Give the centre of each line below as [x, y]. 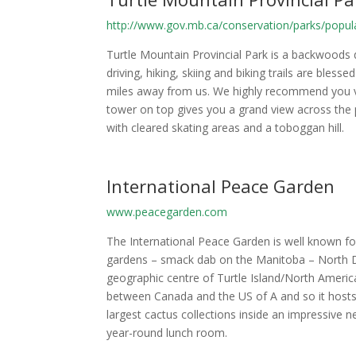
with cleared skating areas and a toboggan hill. [226, 127]
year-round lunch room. [167, 332]
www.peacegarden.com [167, 211]
